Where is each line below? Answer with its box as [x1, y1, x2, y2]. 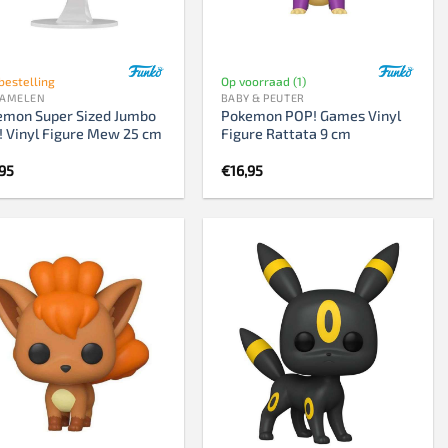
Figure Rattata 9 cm [220, 124, 351, 142]
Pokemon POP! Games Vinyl [220, 106, 401, 124]
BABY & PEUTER [220, 90, 305, 104]
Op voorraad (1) [220, 73, 306, 88]
